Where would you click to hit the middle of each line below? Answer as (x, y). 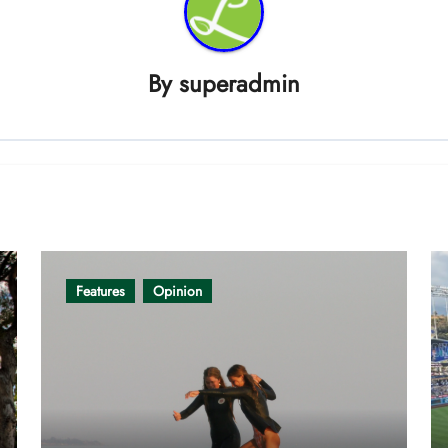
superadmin (239, 83)
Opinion (178, 290)
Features (101, 290)
